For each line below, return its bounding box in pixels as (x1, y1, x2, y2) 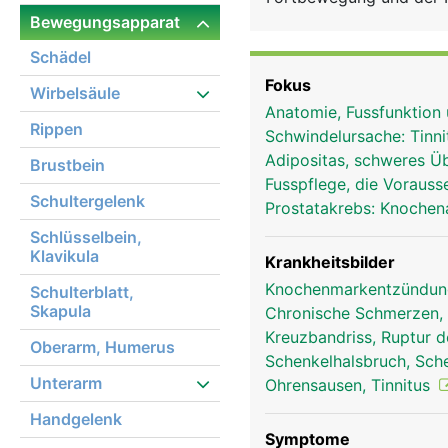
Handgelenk (30, 409, 122, 429)
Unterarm (30, 373, 102, 393)
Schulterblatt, (30, 282, 134, 302)
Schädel (30, 47, 91, 67)
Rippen (30, 119, 83, 139)
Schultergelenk (30, 191, 145, 211)
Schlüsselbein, (30, 227, 142, 247)
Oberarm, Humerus (30, 337, 175, 357)
